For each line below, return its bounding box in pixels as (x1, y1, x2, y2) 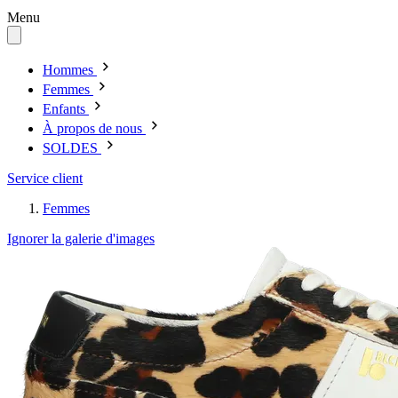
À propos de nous (43, 121, 142, 136)
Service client (7, 171, 83, 186)
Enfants (43, 101, 85, 116)
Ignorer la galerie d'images (7, 231, 155, 246)
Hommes (43, 62, 93, 77)
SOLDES (43, 140, 98, 155)
